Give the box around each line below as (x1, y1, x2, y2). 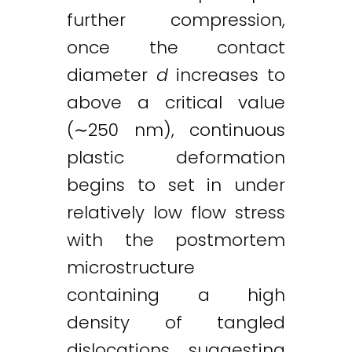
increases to (167, 63, 286, 87)
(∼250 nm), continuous (67, 118, 285, 142)
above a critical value (67, 90, 285, 115)
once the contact (67, 35, 285, 60)
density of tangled (67, 310, 285, 335)
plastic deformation (67, 145, 285, 170)
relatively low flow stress (67, 200, 285, 225)
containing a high (67, 283, 285, 307)
